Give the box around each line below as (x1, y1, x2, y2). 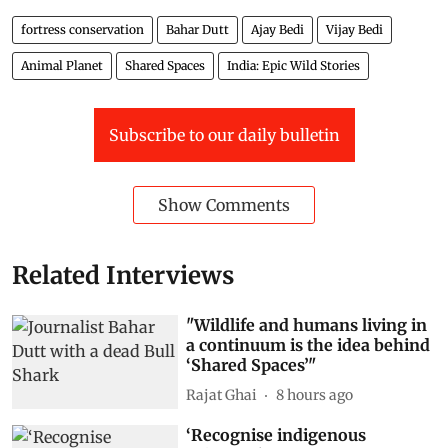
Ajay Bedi (251, 22, 304, 38)
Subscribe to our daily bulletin (108, 125, 340, 146)
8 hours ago (276, 385, 354, 404)
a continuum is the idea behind (186, 335, 431, 356)
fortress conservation (21, 22, 144, 38)
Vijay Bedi (326, 22, 383, 38)
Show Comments (158, 195, 290, 216)
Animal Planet (21, 58, 103, 74)
